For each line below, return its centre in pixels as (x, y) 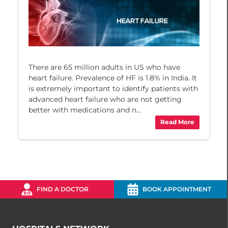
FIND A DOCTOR (63, 189)
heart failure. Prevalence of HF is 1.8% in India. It (113, 78)
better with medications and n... (85, 110)
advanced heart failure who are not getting (105, 99)
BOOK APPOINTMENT (177, 189)
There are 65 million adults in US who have (104, 67)
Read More (177, 122)
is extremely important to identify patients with (113, 88)
